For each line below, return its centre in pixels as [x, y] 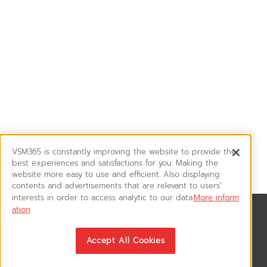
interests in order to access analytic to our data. [103, 198]
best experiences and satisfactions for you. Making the [115, 163]
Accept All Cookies [125, 240]
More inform [216, 198]
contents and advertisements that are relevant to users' [117, 186]
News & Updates [57, 225]
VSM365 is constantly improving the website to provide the [124, 152]
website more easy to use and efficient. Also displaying [116, 174]
